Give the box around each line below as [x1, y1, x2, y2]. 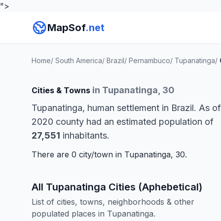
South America [55, 56, 102, 65]
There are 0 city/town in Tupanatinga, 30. [32, 149, 187, 159]
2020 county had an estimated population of [32, 116, 214, 127]
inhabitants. [60, 130, 110, 141]
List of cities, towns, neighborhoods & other [32, 197, 194, 207]
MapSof [47, 22, 85, 34]
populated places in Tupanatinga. [32, 209, 155, 219]
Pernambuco [129, 56, 170, 65]
